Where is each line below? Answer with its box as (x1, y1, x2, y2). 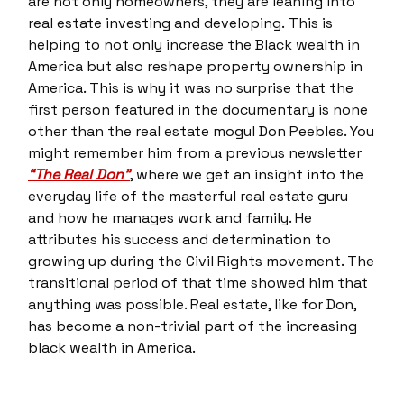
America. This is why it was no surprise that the (28, 78, 353, 97)
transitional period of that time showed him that (28, 272, 368, 292)
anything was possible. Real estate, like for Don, (28, 294, 356, 314)
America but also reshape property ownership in (28, 56, 363, 76)
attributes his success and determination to (28, 229, 331, 249)
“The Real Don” (28, 164, 130, 184)
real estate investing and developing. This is (28, 13, 333, 32)
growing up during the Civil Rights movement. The (28, 251, 374, 271)
